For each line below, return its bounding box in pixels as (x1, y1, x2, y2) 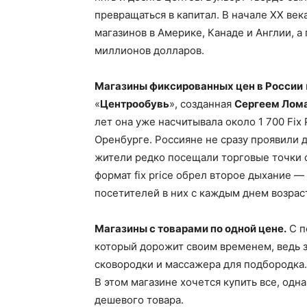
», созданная (169, 97, 234, 110)
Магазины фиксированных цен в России (95, 79, 303, 93)
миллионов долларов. (95, 44, 204, 57)
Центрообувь (100, 97, 169, 110)
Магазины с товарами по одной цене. (95, 222, 286, 235)
